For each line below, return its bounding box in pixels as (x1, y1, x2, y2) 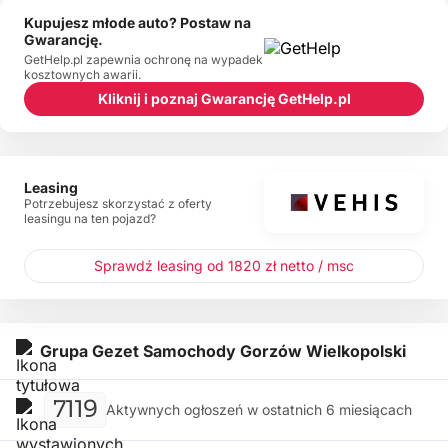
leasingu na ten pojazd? (24, 210, 156, 226)
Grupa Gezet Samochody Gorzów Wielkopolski (40, 340, 406, 361)
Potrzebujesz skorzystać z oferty (24, 195, 212, 211)
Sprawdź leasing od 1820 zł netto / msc (94, 256, 354, 274)
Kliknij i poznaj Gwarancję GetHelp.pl (97, 90, 351, 108)
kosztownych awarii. (24, 66, 141, 82)
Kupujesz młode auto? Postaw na (24, 13, 251, 31)
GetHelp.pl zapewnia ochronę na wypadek (24, 51, 263, 67)
